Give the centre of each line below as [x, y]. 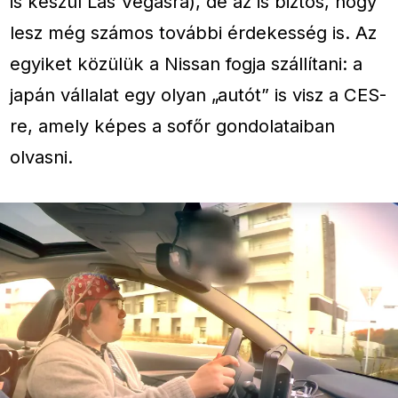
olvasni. [42, 157]
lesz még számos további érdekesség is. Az [194, 33]
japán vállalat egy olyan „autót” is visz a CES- [199, 95]
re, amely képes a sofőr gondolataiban [173, 126]
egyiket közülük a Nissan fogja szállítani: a [187, 64]
